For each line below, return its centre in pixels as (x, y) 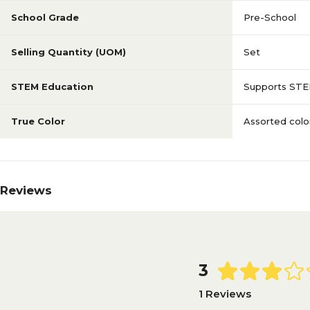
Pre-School (270, 17)
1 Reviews (225, 293)
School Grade (45, 17)
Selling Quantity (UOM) (69, 52)
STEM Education (52, 86)
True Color (38, 121)
